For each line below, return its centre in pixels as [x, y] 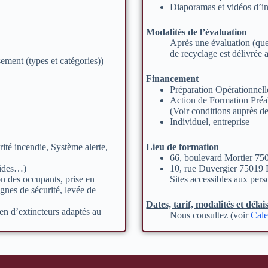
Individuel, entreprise [210, 122]
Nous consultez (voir [211, 215]
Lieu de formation [183, 147]
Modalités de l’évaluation [197, 32]
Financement [173, 79]
